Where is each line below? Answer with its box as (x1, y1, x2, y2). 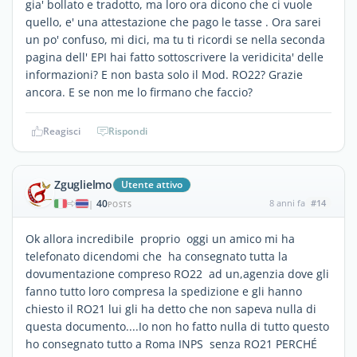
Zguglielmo (54, 176, 112, 192)
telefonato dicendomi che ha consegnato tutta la (25, 248, 288, 264)
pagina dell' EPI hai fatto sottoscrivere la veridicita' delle (25, 49, 324, 65)
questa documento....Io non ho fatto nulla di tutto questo (25, 318, 329, 334)
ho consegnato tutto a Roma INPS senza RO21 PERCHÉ (25, 335, 317, 351)
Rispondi (108, 124, 147, 138)
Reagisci (43, 124, 80, 138)
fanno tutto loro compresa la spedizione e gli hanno (25, 283, 302, 299)
